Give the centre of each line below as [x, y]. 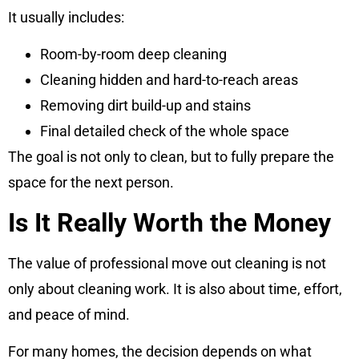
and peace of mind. [69, 314]
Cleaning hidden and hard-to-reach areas [169, 80]
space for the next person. [91, 183]
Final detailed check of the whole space [165, 131]
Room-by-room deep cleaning [133, 54]
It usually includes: [66, 18]
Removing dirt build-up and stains [145, 106]
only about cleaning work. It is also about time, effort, [175, 288]
